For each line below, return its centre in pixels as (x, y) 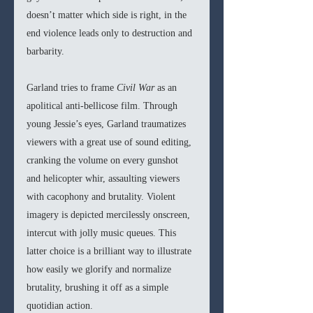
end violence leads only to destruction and (111, 34)
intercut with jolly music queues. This (103, 233)
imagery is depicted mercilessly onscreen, (110, 215)
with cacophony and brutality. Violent (102, 197)
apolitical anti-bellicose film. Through (103, 106)
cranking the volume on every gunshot (104, 161)
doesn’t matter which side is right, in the (108, 15)
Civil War (137, 88)
